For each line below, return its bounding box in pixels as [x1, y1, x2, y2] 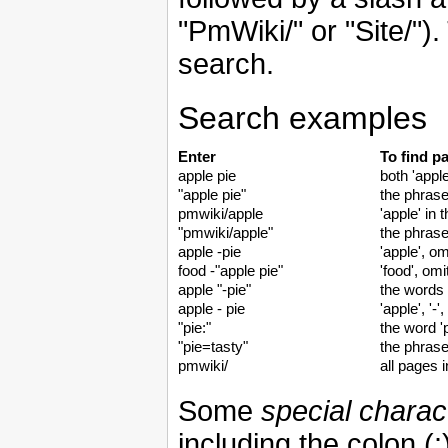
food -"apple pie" [178, 262, 283, 279]
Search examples [178, 100, 427, 137]
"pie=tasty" [178, 338, 248, 355]
